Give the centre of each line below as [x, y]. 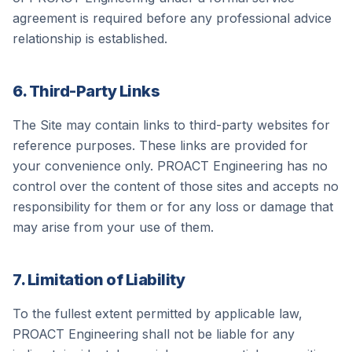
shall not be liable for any [216, 334]
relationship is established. [90, 38]
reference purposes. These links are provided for [160, 145]
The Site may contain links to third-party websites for [171, 125]
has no [305, 166]
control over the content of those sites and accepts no [176, 186]
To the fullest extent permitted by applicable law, [158, 313]
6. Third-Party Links [86, 91]
